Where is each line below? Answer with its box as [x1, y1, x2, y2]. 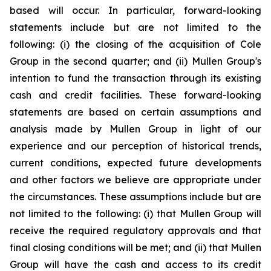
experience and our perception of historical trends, [10, 140, 261, 152]
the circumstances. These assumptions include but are [10, 191, 261, 203]
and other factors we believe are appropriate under [10, 174, 261, 186]
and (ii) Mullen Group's [152, 55, 261, 67]
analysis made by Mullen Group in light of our [10, 123, 261, 135]
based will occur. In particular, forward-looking [10, 4, 261, 16]
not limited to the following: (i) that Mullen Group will [10, 207, 261, 220]
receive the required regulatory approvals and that [10, 224, 261, 237]
